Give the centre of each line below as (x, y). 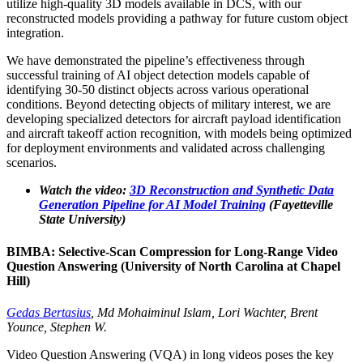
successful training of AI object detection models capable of (158, 75)
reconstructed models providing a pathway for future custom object (177, 19)
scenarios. (32, 163)
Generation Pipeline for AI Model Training (152, 205)
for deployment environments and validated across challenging (166, 148)
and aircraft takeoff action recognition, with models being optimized (179, 134)
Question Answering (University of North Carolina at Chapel (173, 266)
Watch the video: (84, 190)
